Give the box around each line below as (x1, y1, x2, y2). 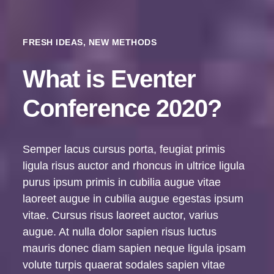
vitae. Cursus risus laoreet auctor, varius (23, 209, 219, 222)
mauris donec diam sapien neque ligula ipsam (23, 242, 246, 255)
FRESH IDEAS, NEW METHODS (23, 37, 157, 48)
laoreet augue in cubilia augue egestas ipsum (23, 193, 244, 206)
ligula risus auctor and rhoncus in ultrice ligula (23, 160, 245, 172)
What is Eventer (23, 65, 196, 93)
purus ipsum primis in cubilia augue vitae (23, 176, 221, 189)
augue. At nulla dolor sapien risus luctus (23, 226, 217, 239)
